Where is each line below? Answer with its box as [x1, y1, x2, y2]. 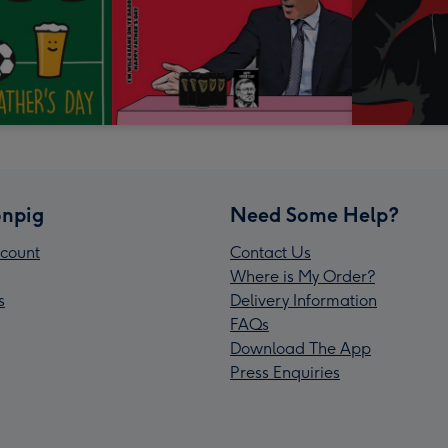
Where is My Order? [230, 267, 375, 287]
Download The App [230, 339, 371, 359]
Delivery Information [230, 291, 377, 311]
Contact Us [230, 243, 311, 263]
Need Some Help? [230, 203, 399, 228]
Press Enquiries [230, 363, 340, 383]
